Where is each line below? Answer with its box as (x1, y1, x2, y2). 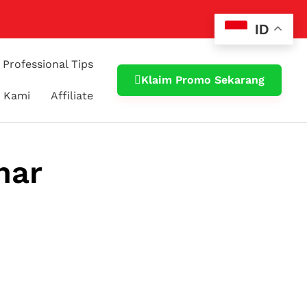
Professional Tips (3, 58, 94, 71)
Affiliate (51, 89, 94, 102)
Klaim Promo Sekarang (141, 73, 265, 86)
